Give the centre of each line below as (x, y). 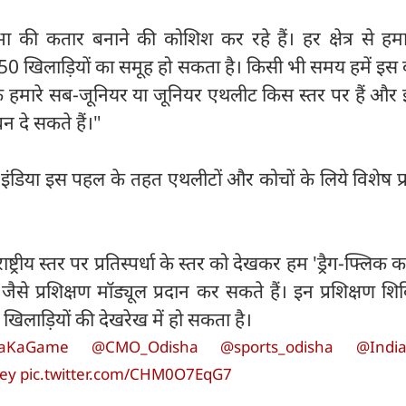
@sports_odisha (277, 347)
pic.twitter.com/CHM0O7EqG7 (126, 374)
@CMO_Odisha (145, 347)
